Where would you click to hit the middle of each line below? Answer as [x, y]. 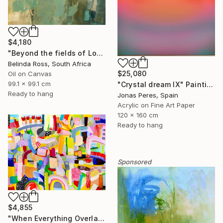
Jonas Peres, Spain [148, 95]
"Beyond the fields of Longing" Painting [100, 53]
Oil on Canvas [30, 74]
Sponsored [134, 162]
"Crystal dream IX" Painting [210, 84]
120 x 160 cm [138, 115]
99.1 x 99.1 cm [29, 84]
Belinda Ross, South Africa [50, 64]
